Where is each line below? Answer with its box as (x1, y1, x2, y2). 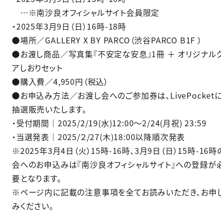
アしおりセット (12, 61, 63, 74)
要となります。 (12, 172, 62, 184)
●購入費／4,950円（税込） (12, 75, 109, 87)
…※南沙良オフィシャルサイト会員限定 (12, 6, 160, 18)
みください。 (12, 199, 54, 212)
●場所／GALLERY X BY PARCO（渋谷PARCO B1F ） (12, 34, 202, 46)
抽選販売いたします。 (12, 103, 87, 115)
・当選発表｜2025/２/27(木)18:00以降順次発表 (12, 130, 185, 143)
